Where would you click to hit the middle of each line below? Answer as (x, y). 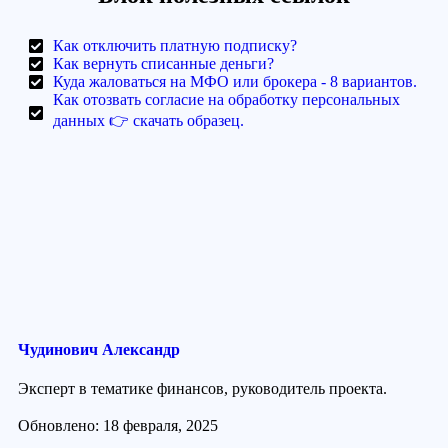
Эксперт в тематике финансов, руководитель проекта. (202, 389)
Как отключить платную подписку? (175, 45)
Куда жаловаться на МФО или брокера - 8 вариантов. (235, 81)
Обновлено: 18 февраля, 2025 (118, 426)
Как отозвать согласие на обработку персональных (226, 99)
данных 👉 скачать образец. (148, 120)
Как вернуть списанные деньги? (163, 63)
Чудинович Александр (99, 349)
